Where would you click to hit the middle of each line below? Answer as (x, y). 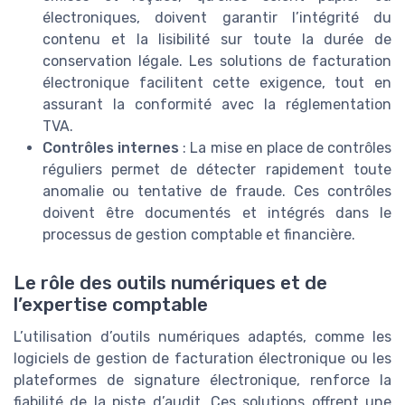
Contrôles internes (111, 147)
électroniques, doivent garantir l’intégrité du (217, 17)
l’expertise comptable (111, 304)
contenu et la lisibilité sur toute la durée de (217, 39)
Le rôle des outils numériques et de (170, 283)
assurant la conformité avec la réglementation (217, 104)
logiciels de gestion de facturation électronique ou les (202, 358)
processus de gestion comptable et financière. (199, 234)
